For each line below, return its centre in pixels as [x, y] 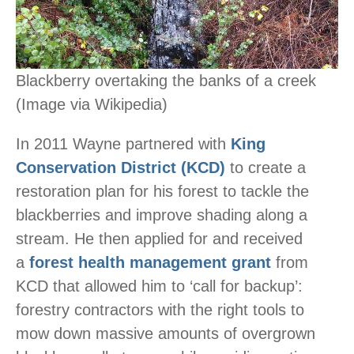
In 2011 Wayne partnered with [123, 144]
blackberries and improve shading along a [162, 215]
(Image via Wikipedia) [92, 105]
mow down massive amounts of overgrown [166, 334]
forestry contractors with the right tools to [160, 310]
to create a [265, 168]
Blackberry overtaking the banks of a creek [166, 81]
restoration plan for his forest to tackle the [162, 192]
